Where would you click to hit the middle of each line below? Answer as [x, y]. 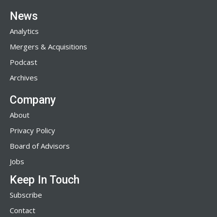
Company [33, 100]
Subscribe [26, 195]
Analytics [24, 31]
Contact [23, 210]
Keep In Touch [45, 180]
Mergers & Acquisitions [48, 46]
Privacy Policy [32, 130]
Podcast [23, 62]
